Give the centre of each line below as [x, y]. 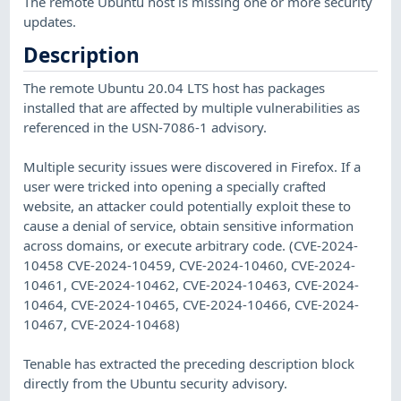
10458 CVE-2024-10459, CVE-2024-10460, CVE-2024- [190, 264]
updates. [50, 21]
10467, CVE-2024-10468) [102, 324]
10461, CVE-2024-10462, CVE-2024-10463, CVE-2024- [192, 284]
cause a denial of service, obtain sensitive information [189, 225]
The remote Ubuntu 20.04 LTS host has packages [175, 87]
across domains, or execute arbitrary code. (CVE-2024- [191, 245]
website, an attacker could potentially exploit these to [188, 205]
